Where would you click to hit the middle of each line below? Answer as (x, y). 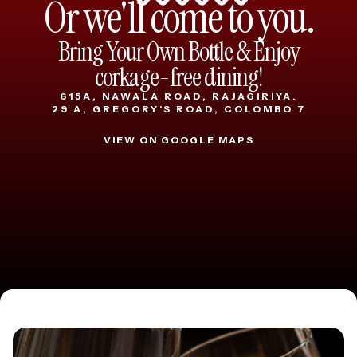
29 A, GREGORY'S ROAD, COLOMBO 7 (178, 109)
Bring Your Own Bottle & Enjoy (178, 52)
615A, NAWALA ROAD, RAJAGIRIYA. (178, 96)
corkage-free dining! (178, 78)
